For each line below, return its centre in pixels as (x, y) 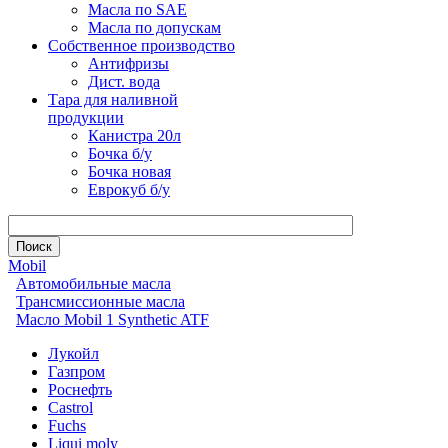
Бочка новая (129, 171)
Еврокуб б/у (129, 189)
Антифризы (128, 63)
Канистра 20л (134, 135)
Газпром (76, 371)
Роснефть (80, 389)
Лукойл (73, 353)
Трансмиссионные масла (100, 301)
